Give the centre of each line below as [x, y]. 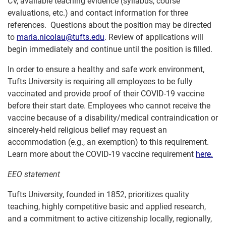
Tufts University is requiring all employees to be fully [100, 81]
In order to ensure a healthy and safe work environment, [106, 69]
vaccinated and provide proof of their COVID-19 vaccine [106, 94]
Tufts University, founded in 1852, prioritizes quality [98, 194]
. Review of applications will [154, 37]
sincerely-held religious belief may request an [87, 130]
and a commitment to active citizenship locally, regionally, [110, 219]
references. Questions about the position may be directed [109, 25]
